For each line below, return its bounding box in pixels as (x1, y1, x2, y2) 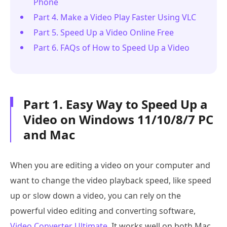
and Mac (23, 126, 75, 143)
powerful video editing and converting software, (10, 205, 196, 216)
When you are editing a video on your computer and (10, 159, 210, 171)
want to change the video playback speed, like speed (10, 174, 211, 186)
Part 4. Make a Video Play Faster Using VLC (33, 11, 196, 23)
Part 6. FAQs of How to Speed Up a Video (33, 42, 190, 53)
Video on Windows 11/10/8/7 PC (23, 110, 213, 128)
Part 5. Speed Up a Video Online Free (33, 26, 174, 38)
